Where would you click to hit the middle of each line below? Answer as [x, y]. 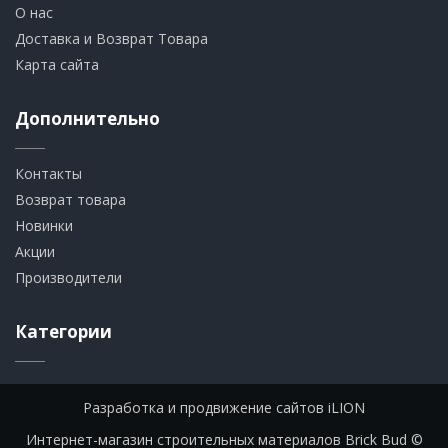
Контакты [48, 173]
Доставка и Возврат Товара [111, 38]
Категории [63, 331]
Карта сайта [57, 64]
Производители [68, 277]
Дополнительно [87, 118]
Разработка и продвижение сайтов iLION [224, 407]
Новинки [44, 225]
